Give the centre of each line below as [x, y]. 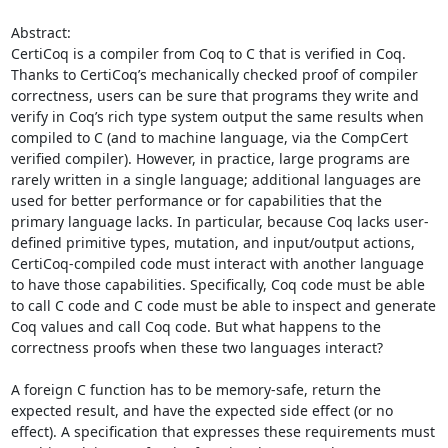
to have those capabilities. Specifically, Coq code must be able [217, 284]
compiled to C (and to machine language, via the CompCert [209, 137]
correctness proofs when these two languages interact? [198, 347]
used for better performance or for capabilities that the [196, 200]
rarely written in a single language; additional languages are [215, 179]
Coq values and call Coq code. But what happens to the [195, 326]
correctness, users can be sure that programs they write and [214, 95]
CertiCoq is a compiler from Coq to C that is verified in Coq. [208, 53]
